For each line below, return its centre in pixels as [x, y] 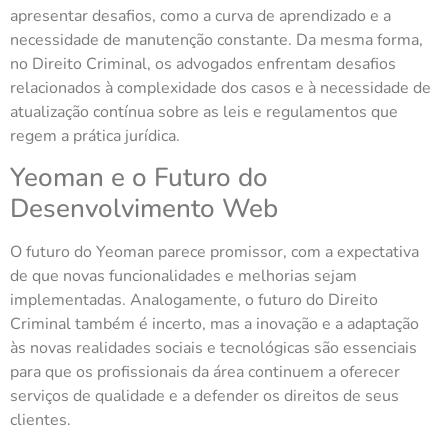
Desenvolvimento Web [144, 209]
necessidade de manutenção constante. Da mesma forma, [216, 39]
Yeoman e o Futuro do [139, 178]
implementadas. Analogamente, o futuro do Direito [194, 300]
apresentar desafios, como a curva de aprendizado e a [200, 15]
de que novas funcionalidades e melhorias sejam [183, 276]
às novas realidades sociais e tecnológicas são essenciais [213, 348]
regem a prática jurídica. [95, 135]
